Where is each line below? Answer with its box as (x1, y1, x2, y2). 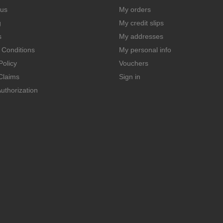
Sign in (119, 72, 140, 81)
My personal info (119, 45, 171, 54)
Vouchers (119, 59, 148, 67)
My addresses (119, 32, 163, 40)
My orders (119, 5, 151, 13)
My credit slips (119, 18, 164, 27)
